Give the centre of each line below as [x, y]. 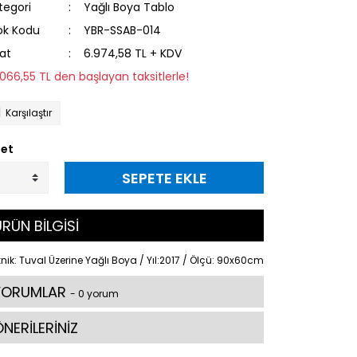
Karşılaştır [29, 113]
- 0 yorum [94, 294]
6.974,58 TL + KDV [133, 53]
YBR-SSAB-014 [122, 30]
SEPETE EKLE [164, 178]
